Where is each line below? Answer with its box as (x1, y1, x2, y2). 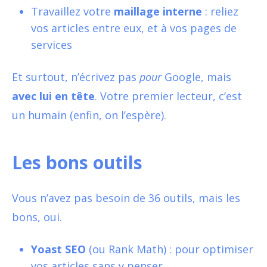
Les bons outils (12, 150, 142, 175)
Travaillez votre (31, 4, 114, 18)
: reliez (202, 4, 238, 18)
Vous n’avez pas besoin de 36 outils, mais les (12, 190, 240, 205)
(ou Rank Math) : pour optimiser (86, 241, 253, 256)
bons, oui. (12, 209, 62, 224)
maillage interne (114, 4, 202, 18)
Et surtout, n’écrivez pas (12, 69, 139, 84)
